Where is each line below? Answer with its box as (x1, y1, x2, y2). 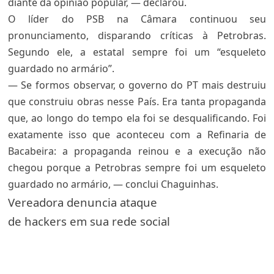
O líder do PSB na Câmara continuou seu (7, 12, 267, 26)
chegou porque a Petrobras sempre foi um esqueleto (7, 161, 267, 174)
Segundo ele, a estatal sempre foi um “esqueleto (7, 45, 267, 59)
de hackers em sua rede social (7, 213, 170, 229)
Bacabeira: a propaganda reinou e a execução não (7, 144, 267, 158)
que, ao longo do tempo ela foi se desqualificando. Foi (7, 111, 267, 125)
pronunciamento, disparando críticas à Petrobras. (7, 29, 267, 42)
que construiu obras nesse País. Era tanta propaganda (7, 95, 267, 108)
